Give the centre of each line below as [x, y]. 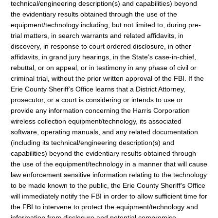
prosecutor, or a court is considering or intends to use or [97, 100]
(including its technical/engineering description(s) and [92, 143]
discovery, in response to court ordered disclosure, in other [101, 46]
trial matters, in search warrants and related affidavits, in [97, 36]
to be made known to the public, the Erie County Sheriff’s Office [108, 186]
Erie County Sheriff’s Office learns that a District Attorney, [98, 89]
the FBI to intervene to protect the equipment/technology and [104, 207]
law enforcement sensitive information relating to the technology [109, 175]
